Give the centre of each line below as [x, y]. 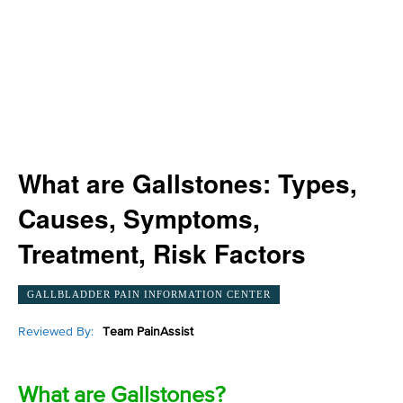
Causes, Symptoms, [139, 218]
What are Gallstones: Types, [188, 183]
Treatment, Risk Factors [162, 253]
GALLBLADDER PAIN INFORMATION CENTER [149, 294]
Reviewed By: [56, 331]
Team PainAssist [148, 331]
